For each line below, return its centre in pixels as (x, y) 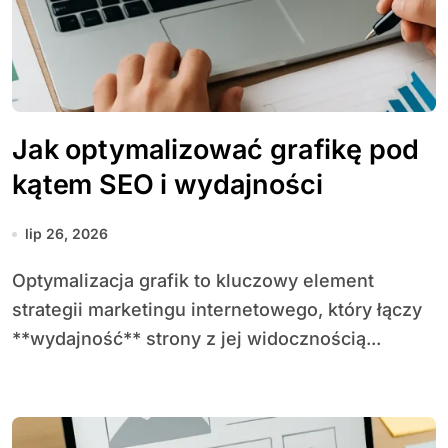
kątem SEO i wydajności (167, 184)
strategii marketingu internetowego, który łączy (217, 309)
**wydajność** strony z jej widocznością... (196, 338)
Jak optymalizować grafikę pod (215, 149)
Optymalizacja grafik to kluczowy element (19, 280)
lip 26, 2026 (66, 233)
